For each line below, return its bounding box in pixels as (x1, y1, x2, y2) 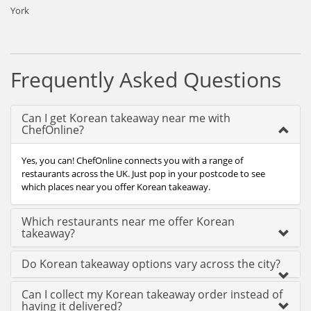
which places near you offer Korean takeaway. (22, 180, 210, 193)
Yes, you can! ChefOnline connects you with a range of (22, 154, 243, 167)
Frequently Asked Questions (10, 65, 281, 94)
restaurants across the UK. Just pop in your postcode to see (22, 167, 265, 180)
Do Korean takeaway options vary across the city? (22, 256, 280, 271)
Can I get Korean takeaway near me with (22, 110, 230, 126)
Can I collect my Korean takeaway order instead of (22, 287, 283, 302)
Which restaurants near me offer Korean (22, 214, 235, 229)
